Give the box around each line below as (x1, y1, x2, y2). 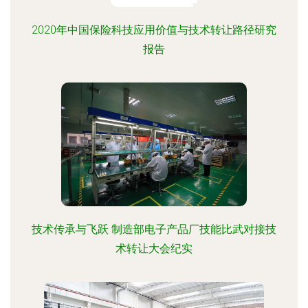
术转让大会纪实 (115, 242, 192, 255)
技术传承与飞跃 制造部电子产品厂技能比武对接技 (32, 223, 276, 236)
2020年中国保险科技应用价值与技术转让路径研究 (32, 23, 276, 36)
